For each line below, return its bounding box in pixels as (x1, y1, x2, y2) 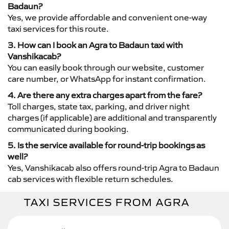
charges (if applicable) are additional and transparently (8, 112, 217, 123)
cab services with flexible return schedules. (8, 174, 173, 184)
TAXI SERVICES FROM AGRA (24, 196, 190, 209)
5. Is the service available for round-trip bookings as (8, 140, 205, 150)
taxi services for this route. (8, 24, 109, 34)
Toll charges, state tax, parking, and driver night (8, 101, 190, 111)
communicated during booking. (8, 124, 129, 134)
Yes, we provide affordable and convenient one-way (8, 12, 207, 22)
